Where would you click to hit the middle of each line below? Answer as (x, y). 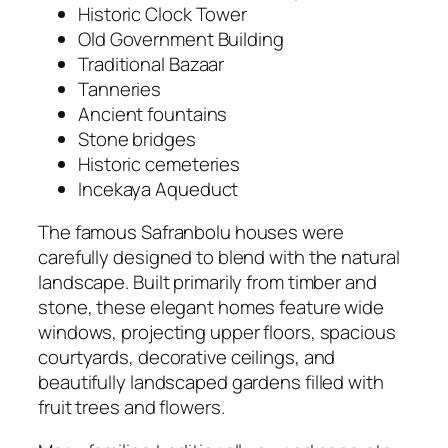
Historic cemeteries (159, 163)
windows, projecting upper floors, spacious (217, 332)
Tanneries (120, 88)
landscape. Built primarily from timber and (207, 282)
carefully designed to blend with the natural (219, 257)
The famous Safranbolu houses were (191, 232)
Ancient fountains (153, 113)
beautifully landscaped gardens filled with (211, 382)
